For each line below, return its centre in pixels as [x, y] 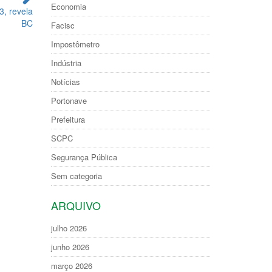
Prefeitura [68, 119]
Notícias [65, 82]
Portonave [69, 100]
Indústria [66, 63]
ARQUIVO [76, 205]
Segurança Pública [84, 157]
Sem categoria [76, 176]
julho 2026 [69, 228]
